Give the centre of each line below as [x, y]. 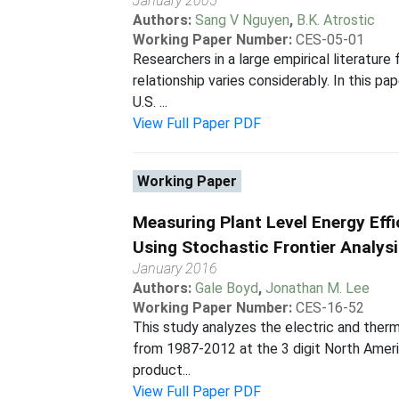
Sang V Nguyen [243, 20]
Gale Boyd [227, 288]
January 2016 [175, 269]
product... [162, 370]
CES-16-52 [330, 308]
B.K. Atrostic [336, 20]
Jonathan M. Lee [318, 288]
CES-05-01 [330, 40]
